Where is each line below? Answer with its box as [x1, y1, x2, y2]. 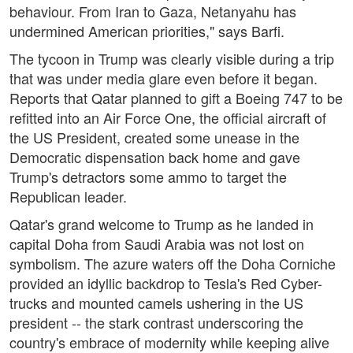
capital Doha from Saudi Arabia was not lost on [9, 233, 304, 255]
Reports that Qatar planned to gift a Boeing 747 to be [9, 87, 343, 109]
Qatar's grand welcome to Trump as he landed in [9, 214, 314, 235]
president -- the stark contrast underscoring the [9, 312, 303, 333]
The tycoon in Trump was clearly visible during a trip [9, 48, 334, 69]
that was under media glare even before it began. [9, 68, 318, 89]
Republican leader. [9, 186, 127, 207]
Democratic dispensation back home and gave [9, 147, 300, 168]
